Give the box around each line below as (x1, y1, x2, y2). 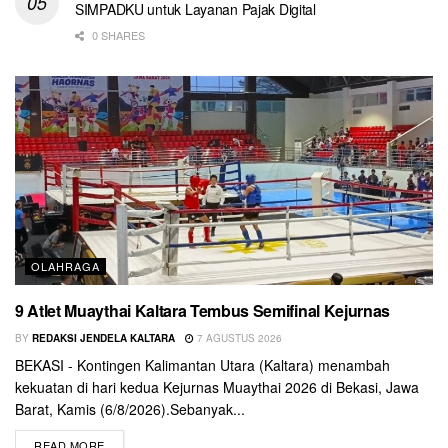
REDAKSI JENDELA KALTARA (32, 330, 175, 345)
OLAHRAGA (31, 257, 100, 274)
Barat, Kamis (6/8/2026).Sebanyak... (15, 398, 245, 419)
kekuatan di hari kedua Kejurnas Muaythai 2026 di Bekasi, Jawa (15, 376, 419, 397)
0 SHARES (89, 26, 145, 43)
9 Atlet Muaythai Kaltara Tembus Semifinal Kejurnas (15, 298, 390, 322)
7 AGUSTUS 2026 (194, 330, 282, 345)
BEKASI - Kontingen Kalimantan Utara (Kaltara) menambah (15, 354, 390, 375)
